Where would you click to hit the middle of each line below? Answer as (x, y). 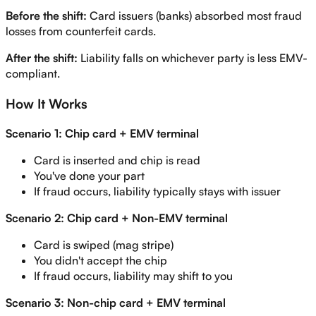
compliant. (33, 74)
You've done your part (89, 175)
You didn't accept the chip (101, 260)
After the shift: (42, 58)
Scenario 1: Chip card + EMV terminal (102, 133)
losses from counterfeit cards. (81, 31)
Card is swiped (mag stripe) (104, 244)
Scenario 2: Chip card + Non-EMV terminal (117, 218)
